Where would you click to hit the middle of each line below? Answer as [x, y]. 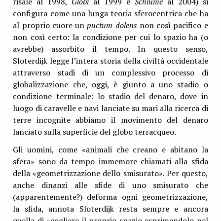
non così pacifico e [174, 25]
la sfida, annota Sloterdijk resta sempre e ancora [110, 208]
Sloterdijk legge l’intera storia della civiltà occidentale [110, 61]
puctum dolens [113, 25]
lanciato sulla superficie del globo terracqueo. [95, 132]
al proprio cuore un [50, 25]
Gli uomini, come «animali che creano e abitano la [110, 149]
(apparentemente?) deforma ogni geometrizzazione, [110, 197]
